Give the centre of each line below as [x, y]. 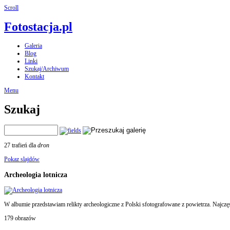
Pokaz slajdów [22, 159]
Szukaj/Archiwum [47, 69]
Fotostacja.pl [38, 27]
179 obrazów [20, 218]
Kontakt [34, 77]
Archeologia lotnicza [36, 175]
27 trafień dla [21, 146]
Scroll [11, 8]
